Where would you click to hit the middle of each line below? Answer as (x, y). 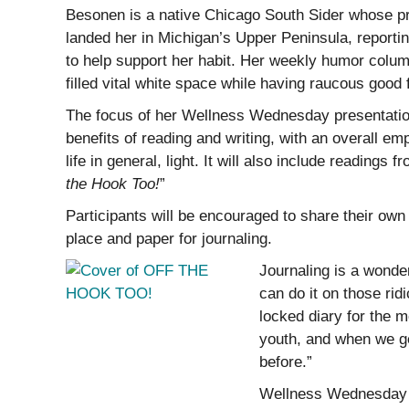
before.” (286, 362)
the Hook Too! (113, 184)
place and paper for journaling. (169, 239)
